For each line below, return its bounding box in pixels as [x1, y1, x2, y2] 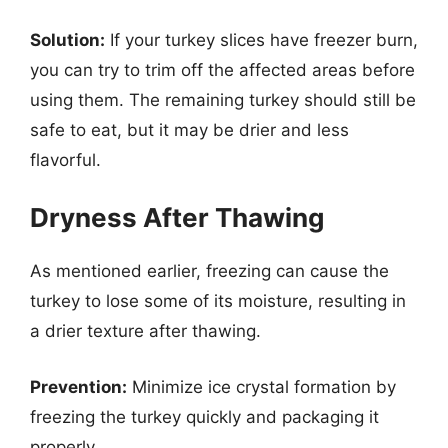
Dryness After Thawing [30, 202, 324, 233]
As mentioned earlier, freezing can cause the [30, 261, 389, 281]
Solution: [30, 29, 105, 50]
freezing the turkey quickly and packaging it [30, 406, 379, 427]
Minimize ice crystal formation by [127, 376, 396, 397]
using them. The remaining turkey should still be [30, 89, 416, 110]
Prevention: [30, 376, 127, 397]
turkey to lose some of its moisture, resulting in [30, 291, 406, 311]
